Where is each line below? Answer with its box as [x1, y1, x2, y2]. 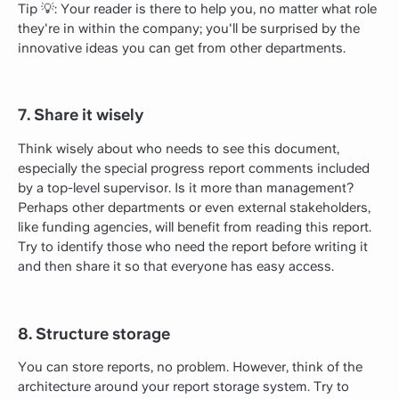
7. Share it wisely [18, 105, 144, 125]
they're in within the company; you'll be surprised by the [18, 20, 360, 37]
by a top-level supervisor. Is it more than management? [18, 179, 354, 196]
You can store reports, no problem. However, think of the [18, 358, 362, 375]
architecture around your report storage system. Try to [18, 378, 349, 395]
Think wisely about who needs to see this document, [18, 140, 339, 157]
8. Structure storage [18, 323, 170, 343]
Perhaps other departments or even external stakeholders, [18, 199, 370, 216]
